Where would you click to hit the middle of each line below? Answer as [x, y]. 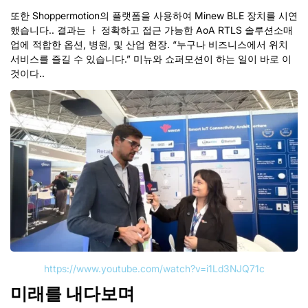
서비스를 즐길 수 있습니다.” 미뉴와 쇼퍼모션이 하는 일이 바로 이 [151, 58]
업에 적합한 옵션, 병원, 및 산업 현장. [91, 44]
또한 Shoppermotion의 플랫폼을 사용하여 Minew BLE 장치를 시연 [154, 15]
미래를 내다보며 [73, 294]
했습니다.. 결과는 [49, 30]
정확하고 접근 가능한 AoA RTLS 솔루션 [187, 30]
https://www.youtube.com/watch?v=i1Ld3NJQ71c [154, 269]
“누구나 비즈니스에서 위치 [230, 44]
